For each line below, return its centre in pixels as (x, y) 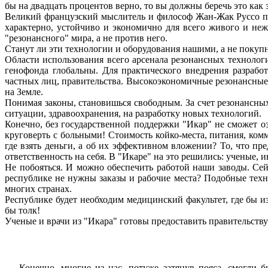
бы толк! (22, 210)
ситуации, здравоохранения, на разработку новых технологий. (133, 113)
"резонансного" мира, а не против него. (86, 38)
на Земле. (24, 92)
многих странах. (38, 188)
